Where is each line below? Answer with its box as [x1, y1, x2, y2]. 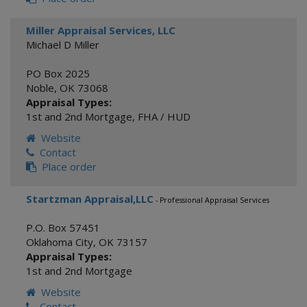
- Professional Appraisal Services [153, 195, 269, 205]
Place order [36, 160, 97, 173]
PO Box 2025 [26, 66, 90, 80]
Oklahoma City [26, 235, 93, 249]
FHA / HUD [138, 110, 191, 123]
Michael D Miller [26, 38, 99, 51]
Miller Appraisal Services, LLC [26, 23, 175, 37]
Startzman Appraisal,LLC [26, 192, 153, 206]
